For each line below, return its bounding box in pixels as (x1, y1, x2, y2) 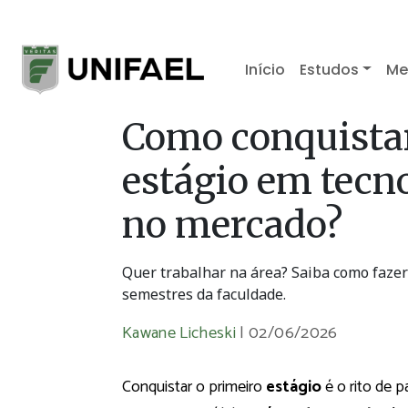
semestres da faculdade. (122, 284, 286, 305)
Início (245, 58, 286, 80)
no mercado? (122, 202, 342, 249)
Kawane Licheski (122, 320, 240, 348)
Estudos (300, 58, 360, 80)
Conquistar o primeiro (122, 373, 266, 402)
